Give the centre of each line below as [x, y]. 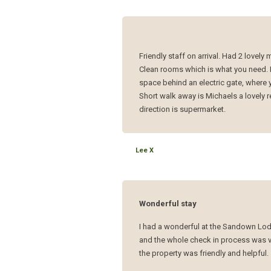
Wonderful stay [168, 204]
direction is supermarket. [183, 109]
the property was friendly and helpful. [204, 253]
